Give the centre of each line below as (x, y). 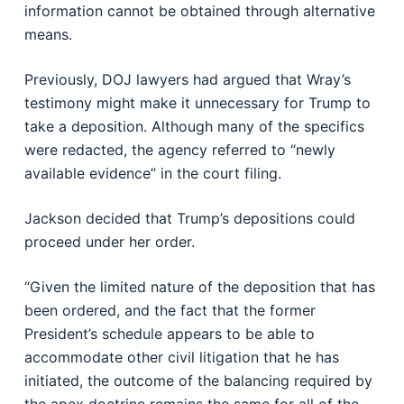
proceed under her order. (109, 242)
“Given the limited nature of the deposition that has (199, 287)
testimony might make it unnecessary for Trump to (197, 103)
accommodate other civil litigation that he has (181, 357)
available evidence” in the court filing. (152, 173)
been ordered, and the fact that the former (170, 310)
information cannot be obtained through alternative (199, 11)
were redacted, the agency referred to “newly (179, 150)
